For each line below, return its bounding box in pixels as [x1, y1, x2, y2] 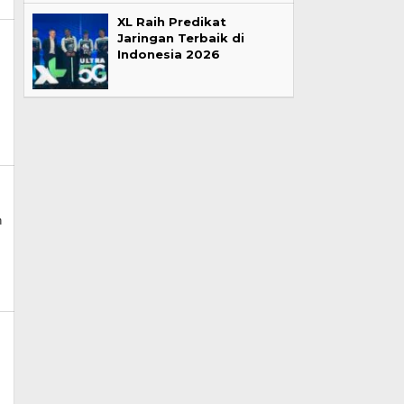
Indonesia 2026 [116, 47, 220, 61]
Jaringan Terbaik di [116, 31, 244, 45]
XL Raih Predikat [116, 14, 226, 29]
